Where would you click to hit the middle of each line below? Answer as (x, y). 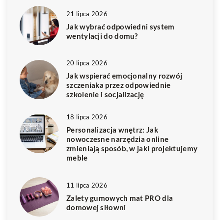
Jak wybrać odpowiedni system (121, 26)
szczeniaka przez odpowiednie (119, 85)
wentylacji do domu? (102, 36)
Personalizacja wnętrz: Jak (112, 130)
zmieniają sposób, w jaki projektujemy (132, 149)
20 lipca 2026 (87, 63)
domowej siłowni (96, 207)
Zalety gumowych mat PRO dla (120, 198)
